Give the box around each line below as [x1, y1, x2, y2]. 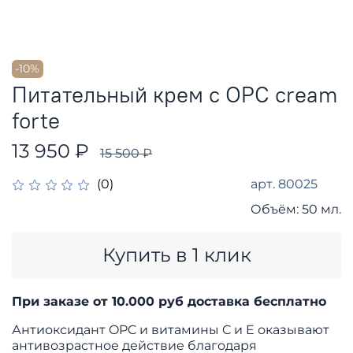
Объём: [251, 201, 299, 217]
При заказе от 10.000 [12, 293, 158, 309]
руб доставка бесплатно [158, 293, 326, 309]
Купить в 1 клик [102, 243, 251, 266]
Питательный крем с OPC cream [12, 80, 338, 108]
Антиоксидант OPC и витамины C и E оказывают [12, 321, 329, 337]
